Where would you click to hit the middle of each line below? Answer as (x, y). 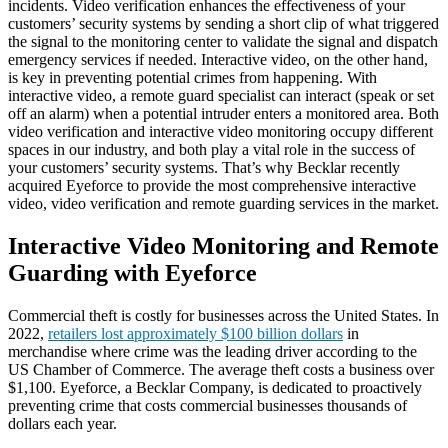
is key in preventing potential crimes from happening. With (192, 77)
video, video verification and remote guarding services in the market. (223, 203)
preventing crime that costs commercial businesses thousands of (207, 405)
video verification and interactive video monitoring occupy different (220, 131)
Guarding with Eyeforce (132, 272)
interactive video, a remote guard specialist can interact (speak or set (221, 95)
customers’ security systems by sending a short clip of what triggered (223, 23)
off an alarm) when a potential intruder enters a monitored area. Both (223, 113)
